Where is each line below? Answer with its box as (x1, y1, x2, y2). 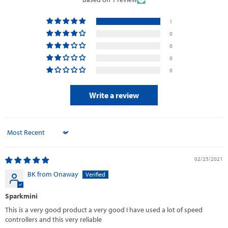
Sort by (5, 131, 26, 141)
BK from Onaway (27, 169, 78, 179)
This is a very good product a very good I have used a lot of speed (5, 205, 203, 215)
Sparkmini (5, 191, 38, 201)
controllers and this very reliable (5, 215, 102, 224)
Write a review (89, 90, 139, 101)
